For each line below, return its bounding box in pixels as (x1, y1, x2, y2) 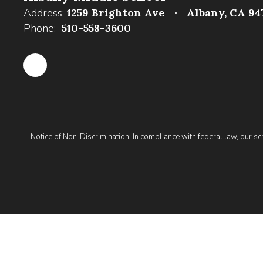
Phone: (23, 21, 56, 35)
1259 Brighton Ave (67, 6, 164, 19)
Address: (23, 6, 64, 20)
